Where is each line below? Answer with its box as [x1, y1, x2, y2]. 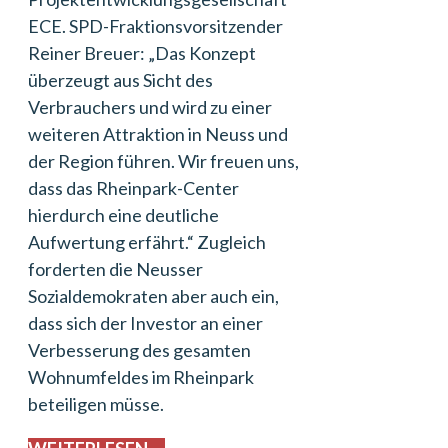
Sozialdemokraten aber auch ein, [28, 285, 279, 307]
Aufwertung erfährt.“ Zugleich [28, 231, 266, 253]
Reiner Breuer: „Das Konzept [28, 42, 256, 64]
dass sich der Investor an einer [28, 312, 263, 334]
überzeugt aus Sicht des [28, 69, 213, 91]
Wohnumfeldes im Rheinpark [28, 366, 254, 388]
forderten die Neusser [28, 258, 203, 280]
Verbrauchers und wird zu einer [28, 96, 272, 118]
